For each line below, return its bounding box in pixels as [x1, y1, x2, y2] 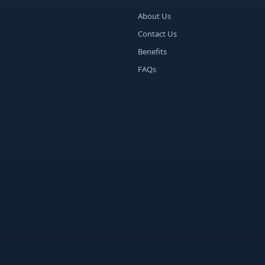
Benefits [138, 46, 167, 57]
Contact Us [138, 28, 177, 40]
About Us [138, 11, 171, 22]
